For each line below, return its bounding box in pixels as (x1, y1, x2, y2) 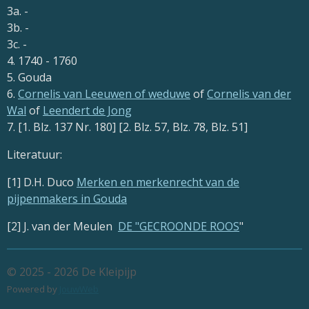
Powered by (7, 283, 59, 295)
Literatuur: (7, 146, 62, 162)
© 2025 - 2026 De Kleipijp (7, 264, 137, 279)
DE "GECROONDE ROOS (118, 218, 239, 234)
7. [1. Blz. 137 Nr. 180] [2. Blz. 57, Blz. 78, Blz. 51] (7, 119, 248, 134)
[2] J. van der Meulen (7, 218, 118, 234)
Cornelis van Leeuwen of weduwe (18, 86, 190, 101)
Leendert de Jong (43, 102, 132, 118)
